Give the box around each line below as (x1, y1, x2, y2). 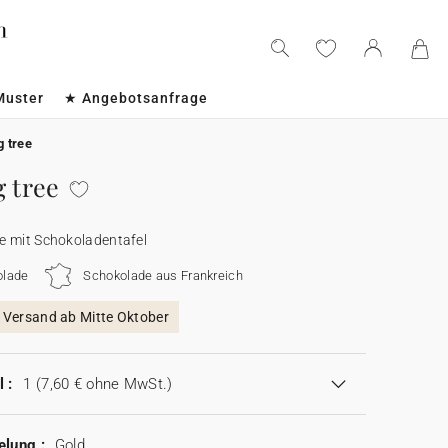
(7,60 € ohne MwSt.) (35, 375, 173, 393)
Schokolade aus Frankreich (83, 268, 243, 283)
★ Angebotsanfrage (63, 90, 208, 106)
